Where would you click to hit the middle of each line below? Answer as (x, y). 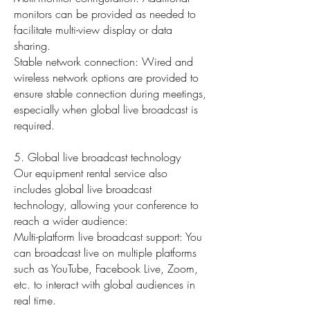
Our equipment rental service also (91, 173)
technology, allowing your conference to (106, 205)
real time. (35, 300)
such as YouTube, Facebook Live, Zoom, (106, 268)
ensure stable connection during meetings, (110, 93)
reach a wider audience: (71, 221)
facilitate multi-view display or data (93, 30)
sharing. (32, 46)
